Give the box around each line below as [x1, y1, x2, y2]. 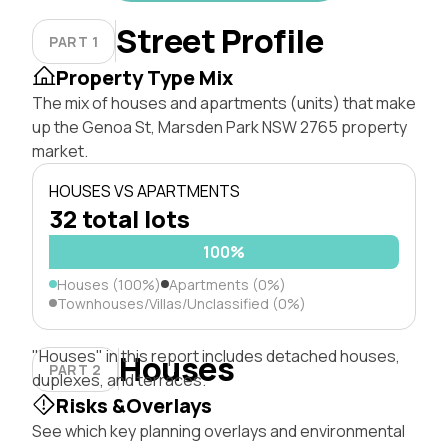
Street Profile [116, 19, 324, 64]
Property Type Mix [56, 63, 233, 91]
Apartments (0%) [169, 274, 286, 294]
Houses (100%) [57, 274, 161, 294]
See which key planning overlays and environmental [32, 419, 405, 442]
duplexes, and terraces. [32, 368, 206, 391]
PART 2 [49, 359, 102, 379]
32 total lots [49, 201, 190, 235]
